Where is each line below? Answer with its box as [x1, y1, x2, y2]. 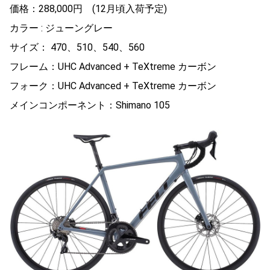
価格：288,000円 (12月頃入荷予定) [10, 2, 167, 14]
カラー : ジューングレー [10, 22, 113, 34]
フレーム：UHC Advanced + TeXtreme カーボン [10, 60, 216, 72]
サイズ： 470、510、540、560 [10, 41, 145, 53]
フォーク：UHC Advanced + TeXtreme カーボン [10, 80, 216, 92]
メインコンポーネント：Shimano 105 [10, 99, 170, 111]
